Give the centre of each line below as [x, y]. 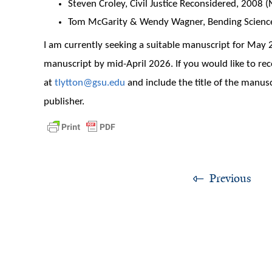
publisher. [64, 101]
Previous [230, 178]
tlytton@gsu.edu [90, 83]
